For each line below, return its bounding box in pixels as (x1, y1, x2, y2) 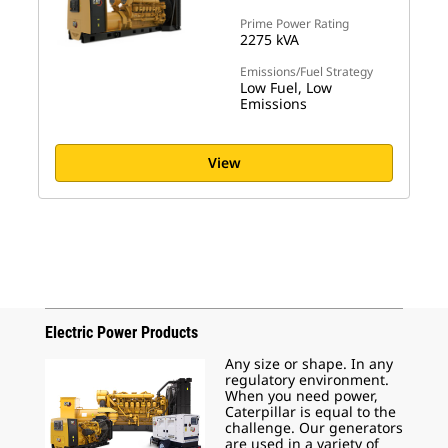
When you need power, (225, 386, 378, 405)
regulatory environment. (225, 370, 389, 389)
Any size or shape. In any (225, 354, 393, 373)
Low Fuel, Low (240, 78, 332, 97)
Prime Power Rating (240, 15, 349, 32)
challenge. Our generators (225, 418, 403, 437)
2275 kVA (240, 30, 299, 49)
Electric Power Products (45, 323, 198, 342)
